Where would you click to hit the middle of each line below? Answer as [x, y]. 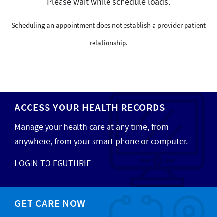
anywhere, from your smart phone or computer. [101, 141]
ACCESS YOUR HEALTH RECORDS [90, 107]
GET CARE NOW [50, 203]
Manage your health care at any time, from [92, 127]
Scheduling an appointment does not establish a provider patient [108, 25]
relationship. [108, 42]
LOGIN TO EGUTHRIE [53, 163]
